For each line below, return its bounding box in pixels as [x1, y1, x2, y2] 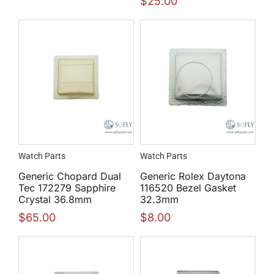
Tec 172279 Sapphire [18, 182, 116, 194]
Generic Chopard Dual [18, 170, 121, 183]
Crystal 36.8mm [18, 193, 92, 206]
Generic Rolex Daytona [140, 170, 246, 183]
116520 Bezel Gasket [140, 182, 236, 194]
